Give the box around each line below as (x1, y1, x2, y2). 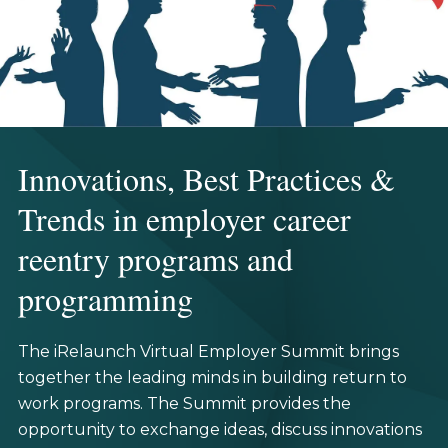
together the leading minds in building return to (17, 368, 407, 388)
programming (17, 277, 193, 321)
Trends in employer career (17, 197, 351, 241)
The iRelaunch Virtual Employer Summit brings (17, 342, 399, 362)
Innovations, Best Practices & (17, 157, 395, 201)
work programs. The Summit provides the (17, 394, 351, 414)
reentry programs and (17, 237, 293, 281)
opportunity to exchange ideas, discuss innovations (17, 420, 422, 440)
